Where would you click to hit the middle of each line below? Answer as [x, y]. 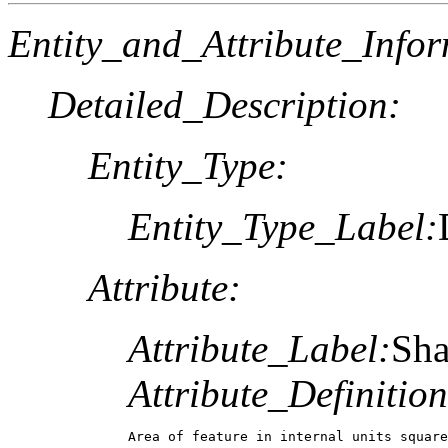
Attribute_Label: [259, 348]
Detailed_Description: [224, 104]
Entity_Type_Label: [283, 226]
